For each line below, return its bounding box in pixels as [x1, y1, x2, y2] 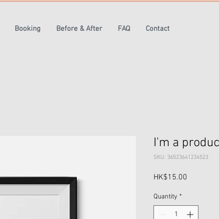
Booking [15, 24, 41, 33]
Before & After [56, 24, 102, 33]
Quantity [153, 192, 177, 201]
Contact [146, 24, 170, 33]
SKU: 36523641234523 [153, 153, 208, 161]
